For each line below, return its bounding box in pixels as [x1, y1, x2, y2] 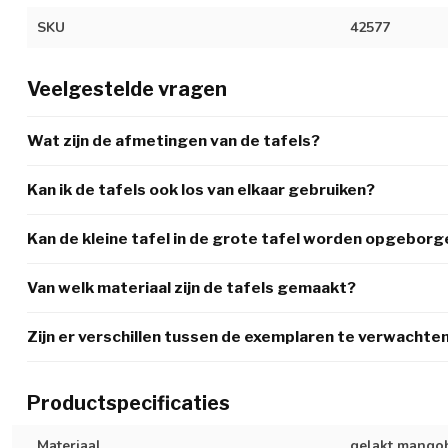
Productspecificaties [27, 390, 230, 415]
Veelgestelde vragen [27, 76, 227, 101]
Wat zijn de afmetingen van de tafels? [27, 130, 320, 150]
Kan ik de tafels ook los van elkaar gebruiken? [27, 179, 375, 199]
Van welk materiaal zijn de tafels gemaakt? [27, 277, 356, 297]
